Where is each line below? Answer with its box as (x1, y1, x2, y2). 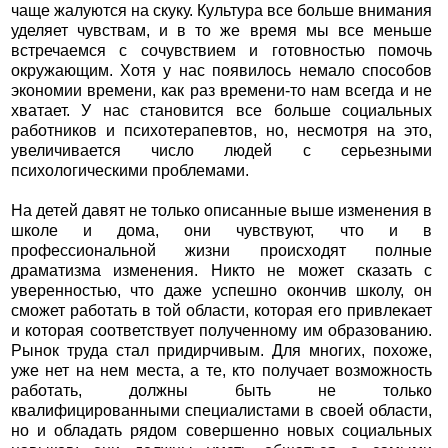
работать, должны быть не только (10, 382, 433, 400)
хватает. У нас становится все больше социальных (10, 102, 433, 120)
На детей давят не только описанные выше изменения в (10, 202, 433, 220)
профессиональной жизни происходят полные (10, 242, 433, 260)
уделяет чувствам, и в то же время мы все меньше (10, 22, 433, 40)
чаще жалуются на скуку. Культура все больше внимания (10, 2, 433, 20)
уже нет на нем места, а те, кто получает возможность (10, 362, 433, 380)
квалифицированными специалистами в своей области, (10, 402, 433, 420)
